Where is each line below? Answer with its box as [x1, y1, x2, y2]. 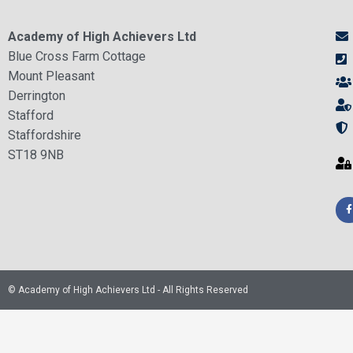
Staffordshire [8, 127, 81, 143]
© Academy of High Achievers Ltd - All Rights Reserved [8, 284, 248, 296]
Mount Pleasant [8, 68, 95, 84]
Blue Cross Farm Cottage [8, 48, 146, 64]
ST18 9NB [8, 147, 64, 162]
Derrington [8, 87, 65, 103]
